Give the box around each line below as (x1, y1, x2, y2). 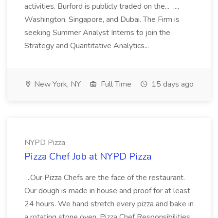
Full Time (99, 79, 131, 90)
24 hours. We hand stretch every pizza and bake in (24, 199, 194, 209)
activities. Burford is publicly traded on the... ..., (24, 1, 179, 12)
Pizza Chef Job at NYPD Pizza (24, 150, 151, 163)
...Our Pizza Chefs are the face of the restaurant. (24, 172, 185, 183)
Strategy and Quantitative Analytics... (24, 40, 151, 51)
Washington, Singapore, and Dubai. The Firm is (24, 14, 180, 25)
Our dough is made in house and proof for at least (24, 185, 190, 196)
